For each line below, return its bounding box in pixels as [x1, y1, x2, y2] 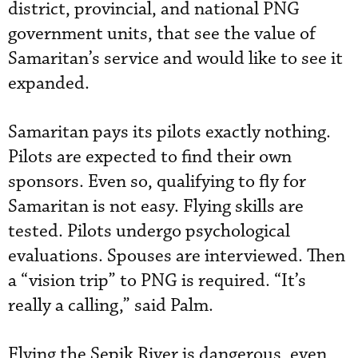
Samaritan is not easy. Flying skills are [8, 194, 304, 218]
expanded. [8, 71, 89, 95]
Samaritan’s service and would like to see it [8, 46, 343, 70]
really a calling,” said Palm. [8, 293, 213, 317]
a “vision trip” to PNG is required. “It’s [8, 268, 306, 292]
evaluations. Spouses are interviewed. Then [8, 244, 345, 268]
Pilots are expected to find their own [8, 145, 292, 169]
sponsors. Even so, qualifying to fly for [8, 169, 306, 193]
